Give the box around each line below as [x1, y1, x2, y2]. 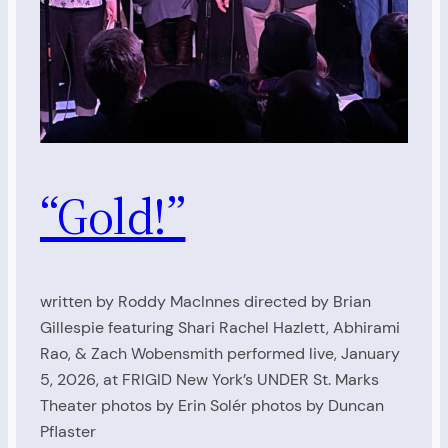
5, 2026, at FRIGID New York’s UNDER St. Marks [40, 369, 379, 391]
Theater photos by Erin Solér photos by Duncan [40, 395, 384, 417]
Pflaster [40, 421, 96, 443]
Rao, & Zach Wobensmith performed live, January [40, 343, 400, 365]
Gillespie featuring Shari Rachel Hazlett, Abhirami [40, 317, 400, 339]
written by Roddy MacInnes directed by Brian [40, 291, 371, 313]
